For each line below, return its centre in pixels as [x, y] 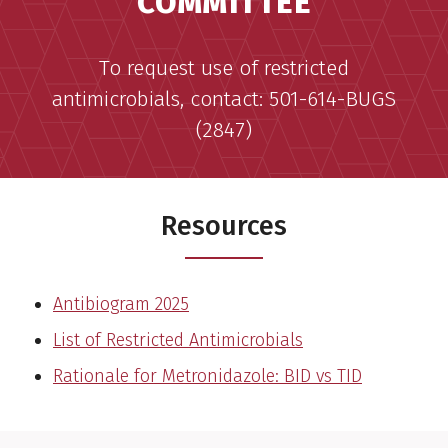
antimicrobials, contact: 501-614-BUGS [224, 98]
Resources [224, 225]
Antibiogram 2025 [121, 303]
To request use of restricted [224, 67]
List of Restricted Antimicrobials [178, 339]
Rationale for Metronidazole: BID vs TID [207, 375]
